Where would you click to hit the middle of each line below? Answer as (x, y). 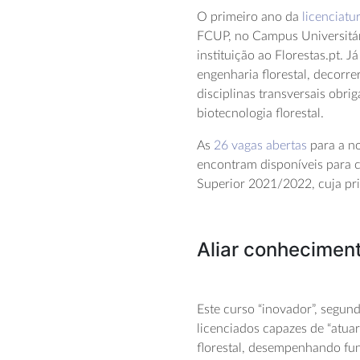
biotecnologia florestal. (261, 114)
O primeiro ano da (250, 17)
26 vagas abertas (261, 146)
